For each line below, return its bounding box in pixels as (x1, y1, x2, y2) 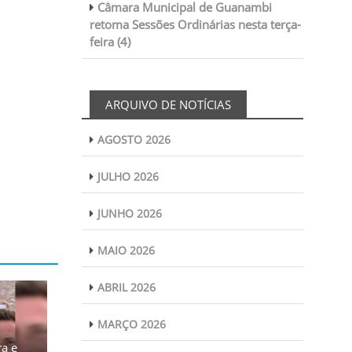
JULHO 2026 (97, 169, 159, 184)
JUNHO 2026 (97, 206, 162, 221)
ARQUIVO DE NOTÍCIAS (104, 97, 231, 112)
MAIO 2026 (97, 243, 155, 258)
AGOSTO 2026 (97, 132, 170, 147)
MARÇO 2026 (97, 317, 166, 332)
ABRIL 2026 (97, 280, 156, 295)
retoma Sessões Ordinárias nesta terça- (89, 16, 301, 32)
